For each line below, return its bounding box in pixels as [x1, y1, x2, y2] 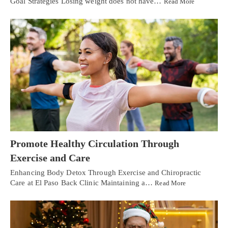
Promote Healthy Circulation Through [10, 138, 179, 150]
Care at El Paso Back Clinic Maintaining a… [10, 179, 155, 187]
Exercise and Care [10, 152, 90, 164]
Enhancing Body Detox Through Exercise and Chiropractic [10, 168, 202, 177]
